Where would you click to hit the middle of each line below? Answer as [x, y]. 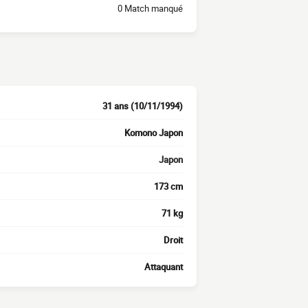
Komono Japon [154, 133]
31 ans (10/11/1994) [143, 106]
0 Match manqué [150, 8]
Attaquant [164, 267]
